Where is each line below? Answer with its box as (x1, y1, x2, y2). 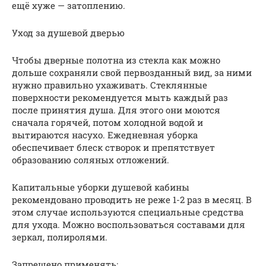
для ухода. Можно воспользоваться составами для (12, 218, 245, 230)
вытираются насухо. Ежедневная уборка (12, 128, 198, 141)
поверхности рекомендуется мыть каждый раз (12, 91, 228, 103)
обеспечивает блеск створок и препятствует (12, 141, 215, 153)
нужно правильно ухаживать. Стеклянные (12, 78, 207, 91)
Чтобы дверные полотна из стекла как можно (12, 53, 220, 66)
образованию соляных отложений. (12, 153, 169, 166)
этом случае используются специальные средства (12, 205, 243, 218)
